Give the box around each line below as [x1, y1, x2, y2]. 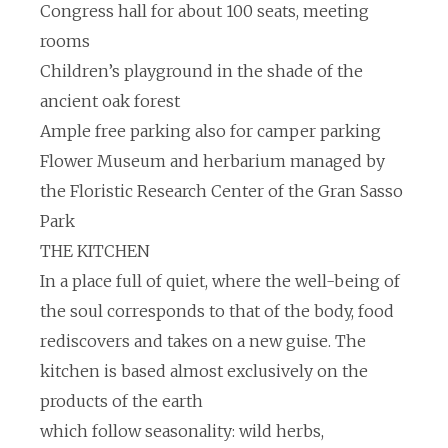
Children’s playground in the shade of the [40, 61, 363, 81]
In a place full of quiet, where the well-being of [40, 271, 400, 291]
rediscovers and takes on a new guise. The [40, 331, 366, 351]
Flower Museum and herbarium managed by [40, 151, 385, 171]
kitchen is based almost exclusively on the [40, 361, 368, 381]
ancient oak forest [40, 91, 180, 111]
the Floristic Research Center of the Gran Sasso [40, 181, 403, 201]
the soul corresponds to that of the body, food [40, 301, 394, 321]
